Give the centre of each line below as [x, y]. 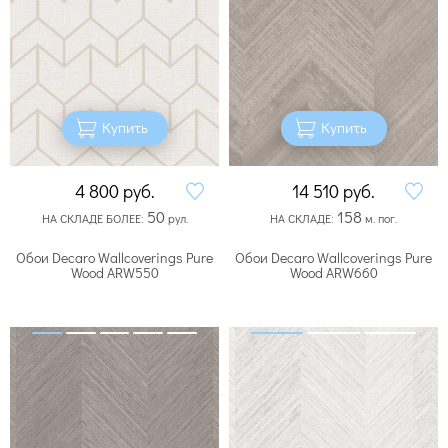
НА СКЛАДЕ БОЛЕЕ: [94, 217]
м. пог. [379, 217]
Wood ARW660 [333, 272]
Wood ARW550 [114, 272]
